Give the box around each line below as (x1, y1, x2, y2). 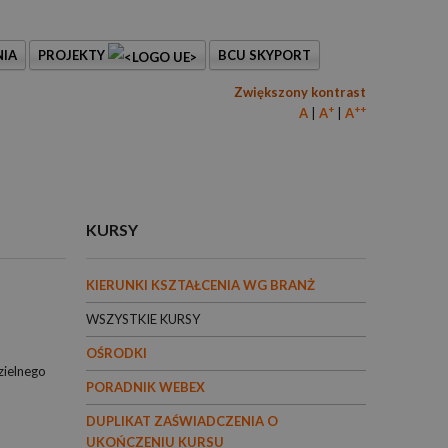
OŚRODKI (86, 345, 147, 361)
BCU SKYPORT (218, 47, 311, 63)
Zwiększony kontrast (234, 84, 366, 100)
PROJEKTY (38, 47, 108, 63)
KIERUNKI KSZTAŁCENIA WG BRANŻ (86, 277, 315, 293)
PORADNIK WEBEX (86, 379, 205, 395)
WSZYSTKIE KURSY (86, 311, 200, 327)
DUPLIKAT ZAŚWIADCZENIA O (86, 413, 278, 429)
